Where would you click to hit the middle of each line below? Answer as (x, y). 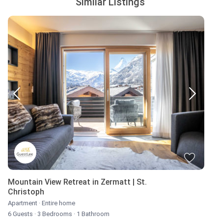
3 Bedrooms (55, 214)
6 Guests (21, 214)
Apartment (23, 203)
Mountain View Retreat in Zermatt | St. (77, 182)
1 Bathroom (92, 214)
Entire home (58, 203)
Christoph (26, 192)
